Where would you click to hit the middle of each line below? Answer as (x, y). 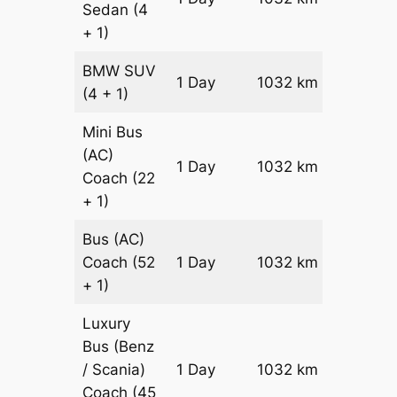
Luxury (107, 323)
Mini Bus (113, 132)
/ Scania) (114, 369)
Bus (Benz (119, 346)
